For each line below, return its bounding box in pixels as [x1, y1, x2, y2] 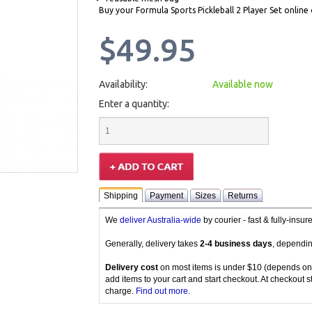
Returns [227, 191, 258, 201]
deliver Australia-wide [119, 215, 201, 225]
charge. [104, 286, 136, 296]
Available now [212, 79, 273, 90]
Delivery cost [104, 263, 158, 272]
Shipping [103, 191, 138, 201]
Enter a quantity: [98, 98, 169, 109]
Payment [149, 191, 183, 201]
